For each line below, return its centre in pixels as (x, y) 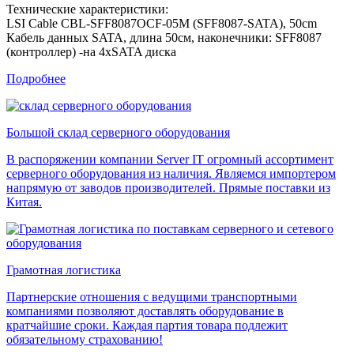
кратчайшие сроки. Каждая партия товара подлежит (147, 325)
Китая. (24, 201)
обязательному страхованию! (85, 339)
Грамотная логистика (64, 269)
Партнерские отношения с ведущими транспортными (152, 296)
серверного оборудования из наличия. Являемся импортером (171, 173)
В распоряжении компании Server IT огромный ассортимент (170, 159)
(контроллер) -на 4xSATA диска (91, 51)
